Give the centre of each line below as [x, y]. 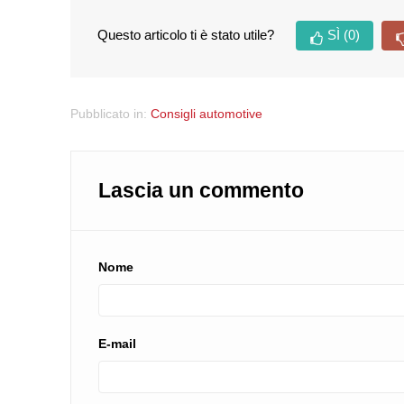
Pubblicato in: [111, 114]
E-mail [118, 344]
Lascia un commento [202, 191]
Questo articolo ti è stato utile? [186, 35]
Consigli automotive [207, 114]
